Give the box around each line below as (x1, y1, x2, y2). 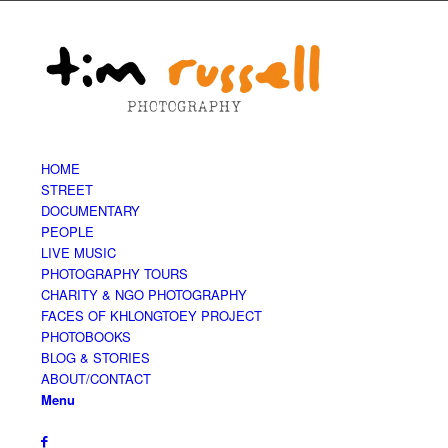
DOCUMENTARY (40, 200, 140, 220)
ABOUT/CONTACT (40, 368, 151, 388)
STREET (40, 179, 93, 199)
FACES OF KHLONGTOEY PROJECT (40, 305, 262, 325)
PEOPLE (40, 221, 94, 241)
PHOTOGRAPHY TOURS (40, 263, 188, 283)
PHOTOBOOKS (40, 326, 131, 346)
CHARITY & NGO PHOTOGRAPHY (40, 284, 247, 304)
